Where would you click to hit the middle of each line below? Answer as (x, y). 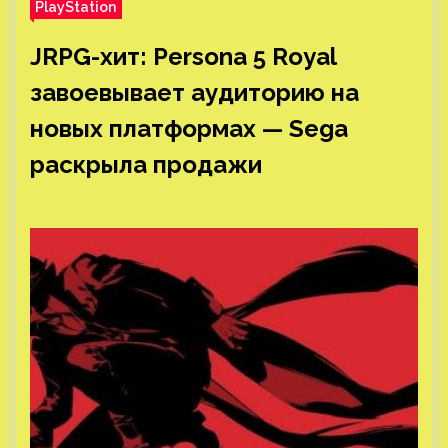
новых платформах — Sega (189, 128)
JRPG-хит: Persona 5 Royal (183, 56)
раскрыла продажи (146, 164)
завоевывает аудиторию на (194, 92)
